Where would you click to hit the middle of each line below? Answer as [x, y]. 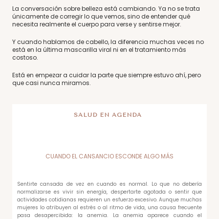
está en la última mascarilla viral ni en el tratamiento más [99, 50]
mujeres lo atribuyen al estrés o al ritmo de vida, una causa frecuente [109, 208]
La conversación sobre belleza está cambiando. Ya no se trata [106, 9]
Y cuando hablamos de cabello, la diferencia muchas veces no [108, 42]
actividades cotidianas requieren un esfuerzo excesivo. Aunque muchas [109, 200]
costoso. [25, 57]
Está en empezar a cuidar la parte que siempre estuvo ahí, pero [107, 75]
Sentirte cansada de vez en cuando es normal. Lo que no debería [109, 184]
